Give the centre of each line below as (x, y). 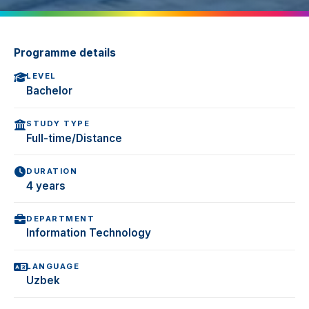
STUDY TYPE (58, 124)
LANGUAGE (53, 266)
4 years (46, 186)
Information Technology (89, 233)
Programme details (65, 53)
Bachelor (49, 90)
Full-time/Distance (74, 138)
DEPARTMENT (60, 218)
